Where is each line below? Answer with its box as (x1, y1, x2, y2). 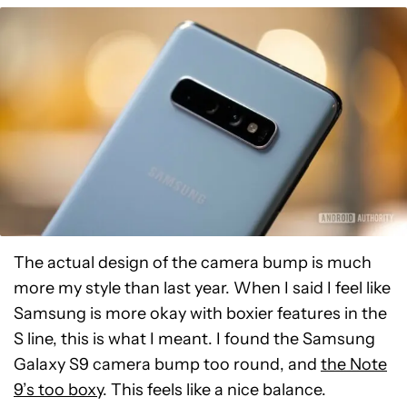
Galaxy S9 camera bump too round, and (14, 354, 321, 375)
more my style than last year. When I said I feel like (14, 278, 391, 299)
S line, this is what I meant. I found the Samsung (14, 329, 375, 350)
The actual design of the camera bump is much (14, 253, 372, 273)
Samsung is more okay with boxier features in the (14, 303, 387, 324)
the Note (321, 354, 387, 375)
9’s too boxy (14, 380, 103, 401)
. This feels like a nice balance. (103, 380, 326, 401)
